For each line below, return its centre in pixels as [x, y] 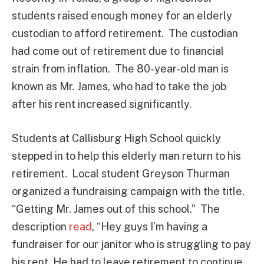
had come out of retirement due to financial [118, 51]
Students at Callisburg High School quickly [116, 138]
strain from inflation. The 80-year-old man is [120, 69]
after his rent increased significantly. [102, 104]
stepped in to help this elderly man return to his [126, 156]
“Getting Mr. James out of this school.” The [116, 209]
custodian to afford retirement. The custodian [125, 33]
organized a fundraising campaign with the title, [128, 191]
